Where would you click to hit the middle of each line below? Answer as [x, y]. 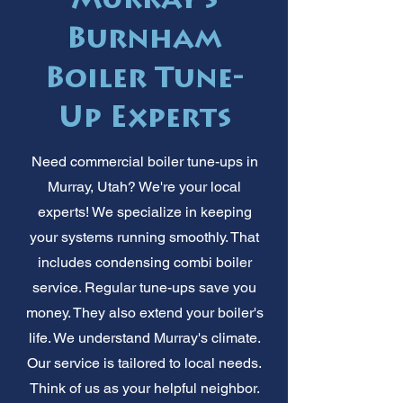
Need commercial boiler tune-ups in [144, 161]
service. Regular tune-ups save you [144, 287]
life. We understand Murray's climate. [144, 337]
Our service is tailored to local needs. [144, 363]
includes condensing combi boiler [144, 262]
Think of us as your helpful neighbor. [144, 388]
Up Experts [144, 120]
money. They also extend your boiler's [144, 312]
